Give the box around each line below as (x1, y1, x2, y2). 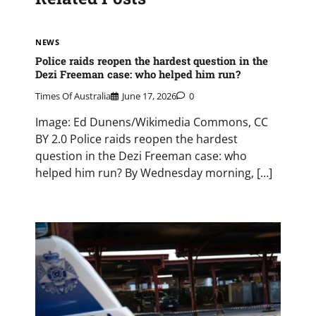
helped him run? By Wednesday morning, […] (35, 165, 272, 181)
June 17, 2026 (122, 90, 176, 103)
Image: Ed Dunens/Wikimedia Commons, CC (35, 114, 268, 130)
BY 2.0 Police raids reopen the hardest (35, 131, 238, 147)
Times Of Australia (35, 90, 111, 103)
